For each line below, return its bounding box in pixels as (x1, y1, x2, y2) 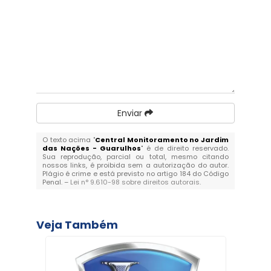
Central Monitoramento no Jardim (95, 134, 229, 145)
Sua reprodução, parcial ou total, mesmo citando (42, 151, 229, 162)
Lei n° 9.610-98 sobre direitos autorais (70, 177, 200, 187)
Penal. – (42, 177, 70, 187)
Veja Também (36, 217, 118, 232)
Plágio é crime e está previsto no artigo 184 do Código (42, 168, 229, 178)
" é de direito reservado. (140, 143, 229, 153)
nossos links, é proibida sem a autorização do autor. (42, 160, 229, 170)
